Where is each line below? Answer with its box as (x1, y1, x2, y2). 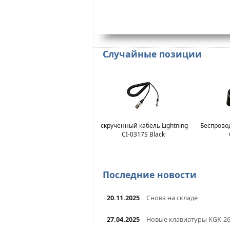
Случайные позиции (102, 48, 202, 60)
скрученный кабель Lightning (101, 121, 188, 130)
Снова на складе (146, 193, 198, 203)
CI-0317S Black (122, 130, 165, 139)
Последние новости (102, 168, 197, 181)
